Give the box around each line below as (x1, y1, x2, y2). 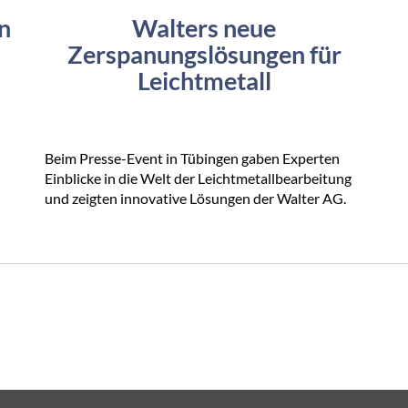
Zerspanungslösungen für (66, 39, 342, 70)
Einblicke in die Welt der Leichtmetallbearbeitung (45, 169, 352, 188)
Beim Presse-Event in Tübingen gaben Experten (45, 149, 340, 168)
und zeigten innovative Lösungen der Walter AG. (45, 189, 346, 208)
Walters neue (132, 13, 276, 44)
